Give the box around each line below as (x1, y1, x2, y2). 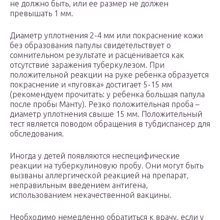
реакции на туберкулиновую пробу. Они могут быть (10, 161, 203, 170)
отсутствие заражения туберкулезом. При (10, 60, 165, 70)
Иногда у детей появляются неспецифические (10, 151, 180, 161)
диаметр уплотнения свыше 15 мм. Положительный (10, 110, 202, 119)
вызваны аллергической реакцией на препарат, (10, 171, 189, 180)
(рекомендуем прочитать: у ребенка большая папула (10, 90, 205, 99)
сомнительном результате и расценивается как (10, 51, 184, 60)
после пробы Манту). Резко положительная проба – (10, 100, 199, 109)
